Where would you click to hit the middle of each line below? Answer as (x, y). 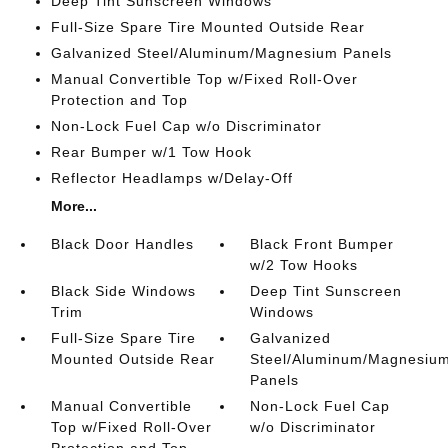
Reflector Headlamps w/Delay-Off (171, 177)
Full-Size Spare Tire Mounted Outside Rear (207, 26)
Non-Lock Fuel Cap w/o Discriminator (186, 125)
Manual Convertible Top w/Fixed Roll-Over (204, 78)
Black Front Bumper (322, 243)
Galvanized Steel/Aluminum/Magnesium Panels (221, 52)
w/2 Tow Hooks (304, 264)
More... (73, 205)
